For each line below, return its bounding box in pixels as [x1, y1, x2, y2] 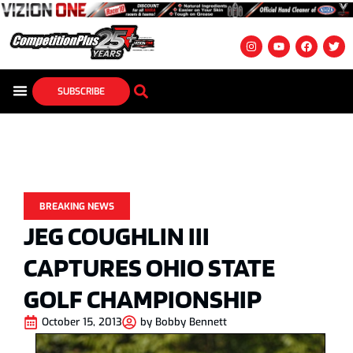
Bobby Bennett [155, 315, 227, 329]
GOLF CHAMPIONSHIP [24, 282, 262, 315]
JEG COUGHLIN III [24, 219, 210, 252]
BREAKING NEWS [39, 200, 114, 214]
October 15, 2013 [42, 315, 122, 329]
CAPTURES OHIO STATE [24, 251, 275, 284]
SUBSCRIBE [57, 85, 105, 98]
